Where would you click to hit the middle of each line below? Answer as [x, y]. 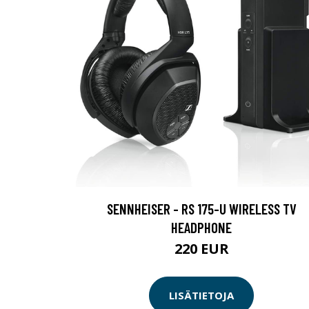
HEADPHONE [201, 227]
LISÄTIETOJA [201, 296]
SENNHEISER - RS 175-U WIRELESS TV [201, 208]
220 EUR [201, 248]
